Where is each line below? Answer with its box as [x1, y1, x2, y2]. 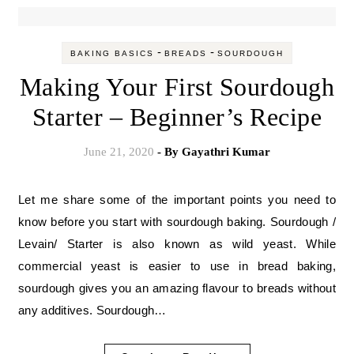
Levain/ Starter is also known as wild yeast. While [18, 237, 336, 250]
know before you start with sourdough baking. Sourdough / [18, 215, 336, 228]
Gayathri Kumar [182, 145, 270, 158]
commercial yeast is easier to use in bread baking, [18, 259, 336, 273]
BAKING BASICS [70, 49, 154, 58]
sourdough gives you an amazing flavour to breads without [18, 281, 336, 295]
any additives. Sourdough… [18, 303, 167, 317]
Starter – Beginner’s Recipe [32, 103, 322, 131]
